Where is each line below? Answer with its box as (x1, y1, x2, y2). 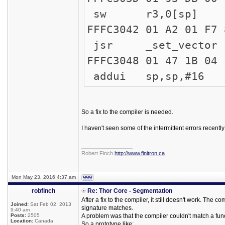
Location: (11, 218, 33, 223)
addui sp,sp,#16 (87, 70, 204, 82)
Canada (33, 218, 53, 223)
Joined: (11, 201, 29, 207)
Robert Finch (81, 150, 115, 156)
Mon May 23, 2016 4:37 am (11, 174, 76, 180)
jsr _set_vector (87, 39, 217, 51)
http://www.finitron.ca (115, 150, 165, 156)
